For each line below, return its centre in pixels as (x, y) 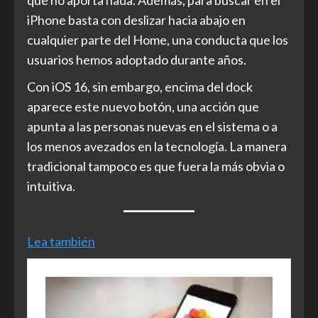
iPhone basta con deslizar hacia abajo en (136, 20)
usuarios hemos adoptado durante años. (137, 60)
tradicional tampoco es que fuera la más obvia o (156, 166)
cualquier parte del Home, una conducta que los (158, 40)
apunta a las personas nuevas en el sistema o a (152, 127)
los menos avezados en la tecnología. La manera (157, 147)
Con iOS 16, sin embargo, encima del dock (140, 87)
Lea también (61, 242)
